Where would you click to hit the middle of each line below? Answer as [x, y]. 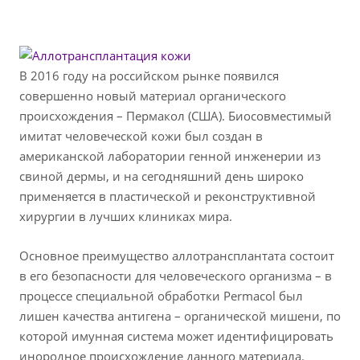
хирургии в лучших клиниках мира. [126, 217]
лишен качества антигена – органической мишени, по [180, 316]
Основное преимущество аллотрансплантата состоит [177, 256]
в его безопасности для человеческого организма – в [176, 276]
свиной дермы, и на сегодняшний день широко [162, 176]
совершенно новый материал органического [153, 96]
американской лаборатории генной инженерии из [170, 156]
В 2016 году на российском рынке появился [149, 76]
